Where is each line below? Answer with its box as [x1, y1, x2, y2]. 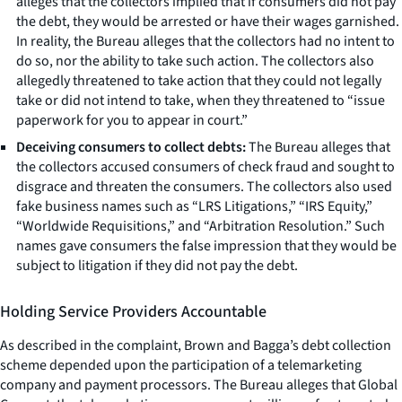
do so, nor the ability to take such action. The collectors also [16, 50, 374, 71]
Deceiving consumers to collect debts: [16, 136, 246, 157]
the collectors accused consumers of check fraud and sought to [16, 156, 395, 177]
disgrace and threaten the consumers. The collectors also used [16, 176, 392, 197]
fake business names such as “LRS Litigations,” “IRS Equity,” [16, 196, 372, 216]
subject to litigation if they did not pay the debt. [16, 255, 298, 275]
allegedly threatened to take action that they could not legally [16, 70, 381, 91]
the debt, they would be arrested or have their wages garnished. [16, 11, 399, 31]
